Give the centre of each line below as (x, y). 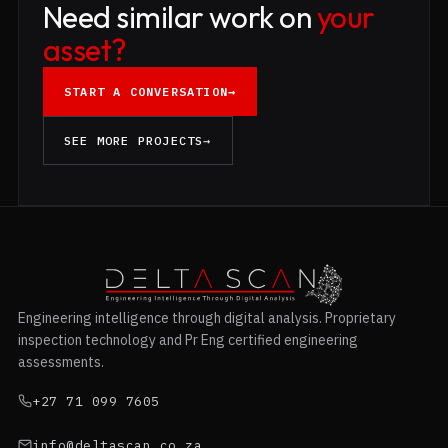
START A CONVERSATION (146, 92)
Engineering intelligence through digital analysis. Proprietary (207, 318)
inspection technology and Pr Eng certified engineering (188, 340)
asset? (84, 50)
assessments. (61, 362)
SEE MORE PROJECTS (134, 141)
